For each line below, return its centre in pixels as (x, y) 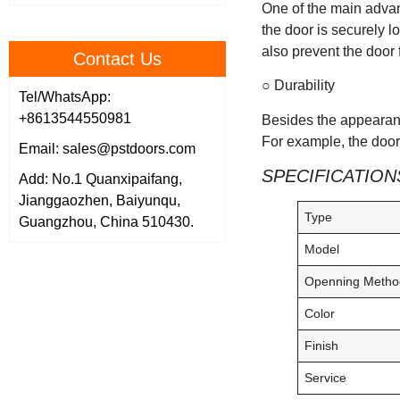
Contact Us (117, 59)
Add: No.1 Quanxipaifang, (100, 179)
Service (326, 378)
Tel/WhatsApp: (65, 97)
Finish (322, 346)
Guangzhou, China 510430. (106, 222)
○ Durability (298, 86)
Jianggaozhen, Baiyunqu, (100, 201)
